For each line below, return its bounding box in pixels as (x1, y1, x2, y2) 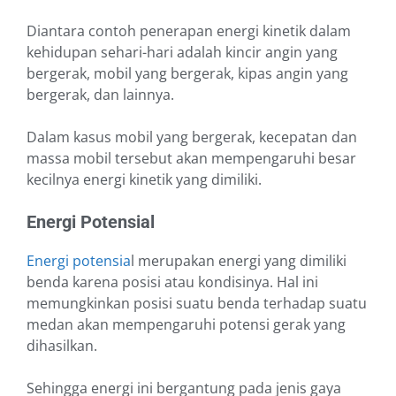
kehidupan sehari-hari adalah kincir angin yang (27, 42, 338, 63)
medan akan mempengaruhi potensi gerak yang (27, 315, 346, 335)
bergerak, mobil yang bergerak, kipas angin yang (27, 64, 348, 84)
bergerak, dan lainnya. (27, 85, 178, 105)
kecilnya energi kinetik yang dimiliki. (27, 170, 265, 190)
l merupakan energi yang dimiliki (131, 251, 346, 271)
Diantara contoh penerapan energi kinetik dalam (27, 21, 351, 42)
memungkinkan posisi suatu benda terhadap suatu (27, 293, 367, 314)
